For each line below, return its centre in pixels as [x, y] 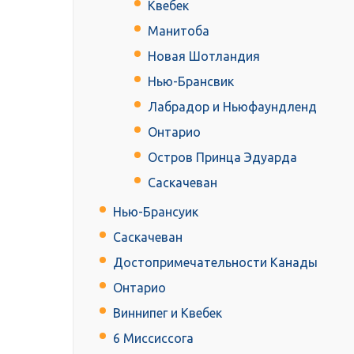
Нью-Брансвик [191, 82]
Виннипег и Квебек [168, 313]
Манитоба [179, 31]
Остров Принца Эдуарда [222, 158]
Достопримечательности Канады [215, 263]
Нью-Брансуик [156, 212]
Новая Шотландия [204, 56]
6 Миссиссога [153, 339]
